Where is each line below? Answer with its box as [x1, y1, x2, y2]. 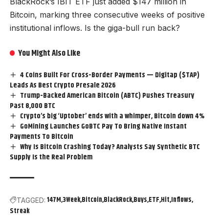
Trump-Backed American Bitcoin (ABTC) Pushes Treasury [20, 89, 195, 101]
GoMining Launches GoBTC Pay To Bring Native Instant [20, 120, 187, 132]
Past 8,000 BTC [10, 100, 55, 111]
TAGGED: [17, 196, 45, 204]
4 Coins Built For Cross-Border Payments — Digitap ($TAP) [20, 69, 200, 81]
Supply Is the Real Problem [10, 151, 92, 163]
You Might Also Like [18, 46, 81, 60]
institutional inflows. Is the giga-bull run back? [10, 22, 180, 33]
